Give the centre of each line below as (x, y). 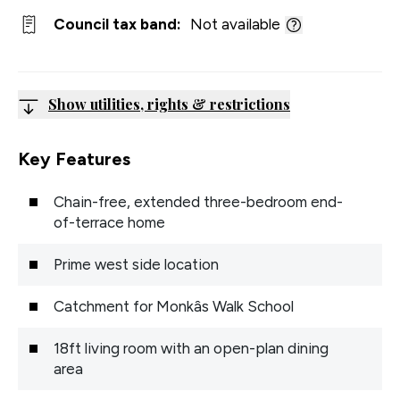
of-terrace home (109, 222)
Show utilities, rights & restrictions (169, 104)
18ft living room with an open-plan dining (191, 348)
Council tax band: (117, 24)
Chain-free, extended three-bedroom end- (198, 202)
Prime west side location (136, 264)
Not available (235, 24)
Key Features (74, 159)
